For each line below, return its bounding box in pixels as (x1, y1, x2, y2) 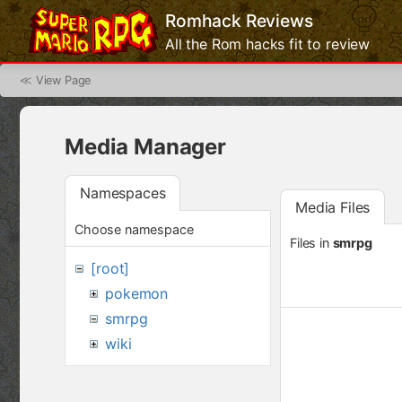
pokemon (105, 284, 169, 302)
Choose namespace (74, 221, 194, 237)
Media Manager (65, 133, 226, 160)
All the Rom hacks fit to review (165, 34, 371, 53)
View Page (35, 74, 92, 87)
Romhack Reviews (165, 9, 313, 31)
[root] (91, 258, 130, 277)
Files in (290, 234, 333, 250)
